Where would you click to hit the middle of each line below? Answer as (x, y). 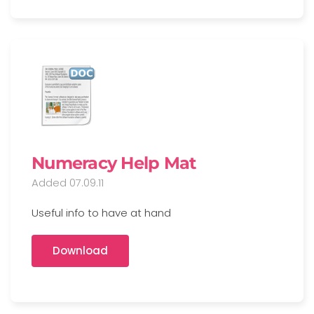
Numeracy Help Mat (114, 163)
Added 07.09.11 (68, 183)
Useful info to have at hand (101, 213)
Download (80, 251)
